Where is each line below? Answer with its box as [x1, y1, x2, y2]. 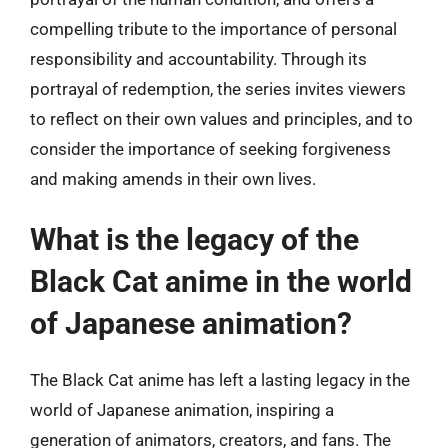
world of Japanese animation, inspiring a [30, 400, 334, 420]
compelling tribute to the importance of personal [30, 18, 397, 39]
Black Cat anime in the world [30, 264, 412, 299]
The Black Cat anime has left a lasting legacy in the [30, 370, 410, 390]
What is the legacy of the [30, 222, 359, 257]
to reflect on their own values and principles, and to [30, 108, 413, 129]
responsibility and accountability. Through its [30, 48, 367, 69]
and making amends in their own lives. [30, 168, 316, 189]
